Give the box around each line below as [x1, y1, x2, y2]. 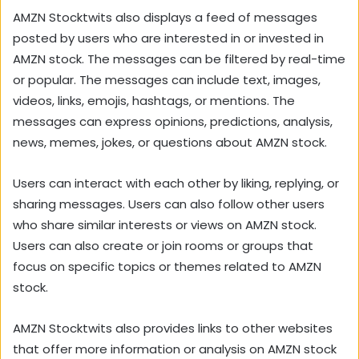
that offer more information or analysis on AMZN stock [13, 340, 337, 357]
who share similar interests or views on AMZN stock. [13, 216, 317, 233]
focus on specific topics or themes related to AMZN [13, 257, 321, 275]
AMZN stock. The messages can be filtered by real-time [13, 50, 345, 67]
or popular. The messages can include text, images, [13, 71, 321, 88]
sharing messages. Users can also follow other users [13, 195, 325, 212]
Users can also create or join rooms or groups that [13, 236, 313, 254]
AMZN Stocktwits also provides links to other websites [13, 319, 333, 337]
